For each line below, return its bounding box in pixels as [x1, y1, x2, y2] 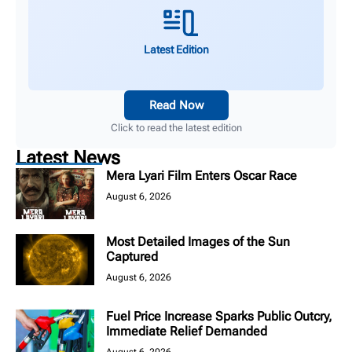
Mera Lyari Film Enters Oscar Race [106, 168, 297, 184]
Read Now [148, 98, 203, 113]
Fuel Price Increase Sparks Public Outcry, [106, 309, 332, 324]
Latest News [16, 147, 120, 170]
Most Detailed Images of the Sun [106, 234, 290, 250]
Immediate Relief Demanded [106, 324, 267, 339]
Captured [106, 249, 158, 265]
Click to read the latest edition [110, 122, 242, 134]
